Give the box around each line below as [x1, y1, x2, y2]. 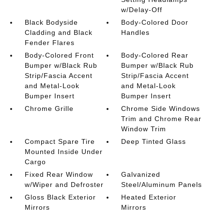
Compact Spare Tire [24, 138, 95, 145]
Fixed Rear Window [24, 170, 93, 178]
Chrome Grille [24, 105, 74, 112]
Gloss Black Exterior [24, 193, 96, 201]
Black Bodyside [24, 18, 78, 26]
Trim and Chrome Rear [121, 115, 202, 123]
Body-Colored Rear [121, 51, 189, 59]
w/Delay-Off [121, 6, 163, 14]
